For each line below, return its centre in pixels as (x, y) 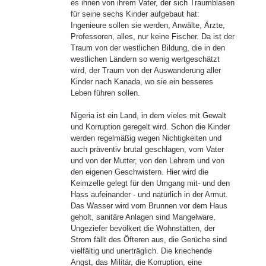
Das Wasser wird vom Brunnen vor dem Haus (149, 206)
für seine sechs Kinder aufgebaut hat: (135, 14)
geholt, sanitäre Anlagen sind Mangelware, (143, 217)
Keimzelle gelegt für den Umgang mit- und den (150, 183)
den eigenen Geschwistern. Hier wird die (139, 172)
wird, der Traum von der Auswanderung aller (145, 71)
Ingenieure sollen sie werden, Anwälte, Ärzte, (148, 26)
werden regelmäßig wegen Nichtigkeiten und (146, 138)
